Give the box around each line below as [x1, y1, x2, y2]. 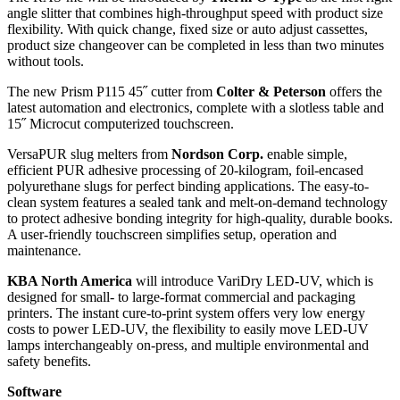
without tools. [7, 54, 84, 70]
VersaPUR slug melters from [7, 146, 171, 162]
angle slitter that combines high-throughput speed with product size [7, 5, 383, 21]
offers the [326, 84, 382, 100]
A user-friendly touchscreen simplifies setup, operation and [7, 227, 337, 243]
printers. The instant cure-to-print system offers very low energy [7, 305, 365, 321]
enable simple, [263, 146, 347, 162]
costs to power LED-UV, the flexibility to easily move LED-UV [7, 321, 369, 337]
